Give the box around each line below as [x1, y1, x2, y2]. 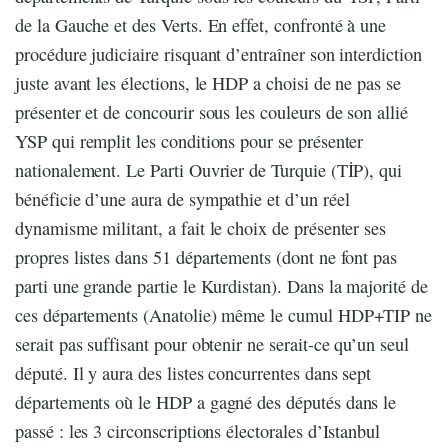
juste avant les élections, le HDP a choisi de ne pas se [15, 71, 401, 96]
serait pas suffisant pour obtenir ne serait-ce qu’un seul [15, 332, 409, 357]
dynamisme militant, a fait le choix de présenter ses [15, 216, 387, 241]
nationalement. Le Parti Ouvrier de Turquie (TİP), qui [15, 158, 403, 183]
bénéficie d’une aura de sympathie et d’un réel [15, 187, 350, 212]
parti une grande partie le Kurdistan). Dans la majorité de [15, 274, 428, 299]
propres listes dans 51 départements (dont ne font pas [15, 245, 398, 270]
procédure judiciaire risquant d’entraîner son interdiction [15, 42, 422, 67]
